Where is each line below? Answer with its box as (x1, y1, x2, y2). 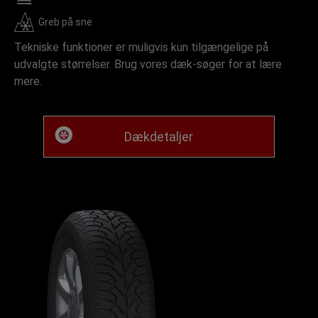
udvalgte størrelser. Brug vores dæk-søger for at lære (14, 57, 282, 71)
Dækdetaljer (124, 129, 194, 144)
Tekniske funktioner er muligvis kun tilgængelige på (14, 40, 268, 54)
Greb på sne (38, 16, 92, 28)
